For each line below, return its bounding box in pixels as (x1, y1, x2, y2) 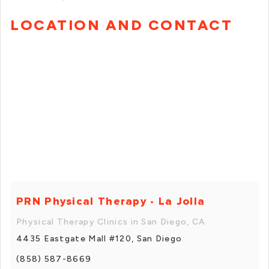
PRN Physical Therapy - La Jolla (16, 194, 205, 208)
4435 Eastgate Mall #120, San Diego (16, 233, 183, 244)
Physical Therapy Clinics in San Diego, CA (16, 216, 206, 227)
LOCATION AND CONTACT (10, 16, 232, 34)
